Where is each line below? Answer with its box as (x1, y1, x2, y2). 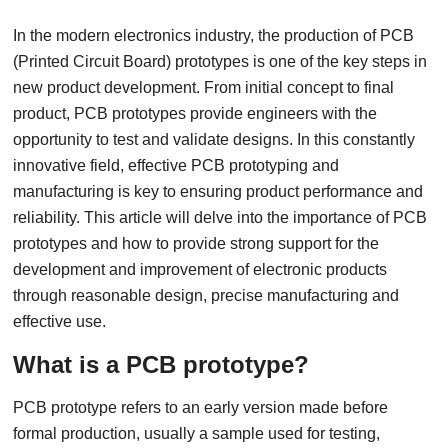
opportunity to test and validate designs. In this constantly (13, 131, 416, 148)
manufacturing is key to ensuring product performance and (13, 183, 424, 200)
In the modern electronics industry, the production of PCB (13, 27, 415, 44)
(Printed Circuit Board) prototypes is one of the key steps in (13, 53, 428, 70)
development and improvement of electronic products (13, 261, 388, 278)
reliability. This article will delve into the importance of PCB (13, 209, 428, 226)
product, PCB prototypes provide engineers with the (13, 105, 378, 122)
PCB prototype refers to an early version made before (13, 399, 389, 416)
